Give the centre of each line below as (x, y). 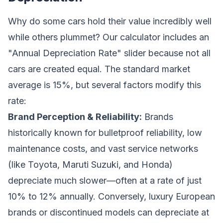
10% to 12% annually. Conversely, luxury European (111, 196)
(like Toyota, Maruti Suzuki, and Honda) (90, 165)
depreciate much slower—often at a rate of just (105, 180)
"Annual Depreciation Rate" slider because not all (109, 53)
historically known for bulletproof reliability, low (105, 133)
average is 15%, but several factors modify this (105, 85)
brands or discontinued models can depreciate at (109, 212)
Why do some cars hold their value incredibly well (110, 21)
